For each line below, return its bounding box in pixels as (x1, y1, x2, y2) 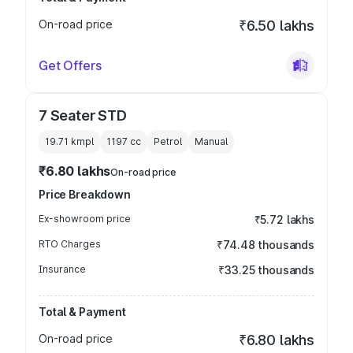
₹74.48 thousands (217, 238, 314, 251)
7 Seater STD (39, 107, 127, 124)
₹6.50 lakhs (238, 17, 314, 34)
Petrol (154, 136, 182, 147)
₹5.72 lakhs (254, 213, 314, 226)
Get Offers (39, 58, 102, 73)
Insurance (39, 263, 86, 275)
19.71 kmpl (45, 136, 94, 147)
